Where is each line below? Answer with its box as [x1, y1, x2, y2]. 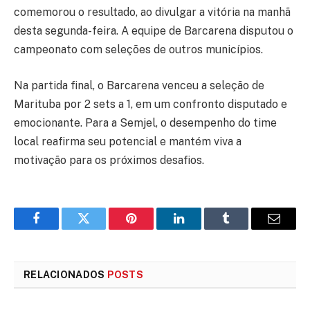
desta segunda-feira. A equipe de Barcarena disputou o [14, 24, 293, 38]
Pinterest [130, 222, 174, 235]
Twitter [82, 222, 119, 235]
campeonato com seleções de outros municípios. [14, 43, 263, 57]
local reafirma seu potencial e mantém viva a [14, 134, 241, 148]
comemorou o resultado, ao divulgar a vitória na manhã [14, 6, 291, 19]
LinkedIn [177, 222, 224, 235]
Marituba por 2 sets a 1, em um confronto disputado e [14, 97, 287, 111]
